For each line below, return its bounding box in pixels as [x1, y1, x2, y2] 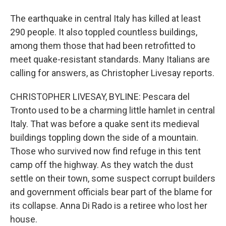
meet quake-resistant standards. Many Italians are [10, 54, 210, 65]
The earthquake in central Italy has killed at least [10, 13, 201, 24]
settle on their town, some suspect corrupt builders [10, 173, 215, 184]
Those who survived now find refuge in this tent [10, 146, 201, 156]
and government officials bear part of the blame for [10, 187, 212, 197]
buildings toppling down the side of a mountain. [10, 132, 198, 143]
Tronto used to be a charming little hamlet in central [10, 105, 215, 116]
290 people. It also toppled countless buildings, [10, 27, 197, 37]
